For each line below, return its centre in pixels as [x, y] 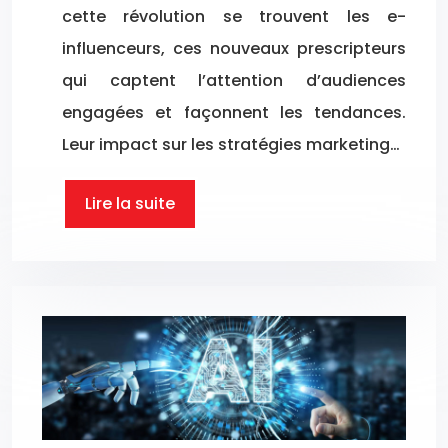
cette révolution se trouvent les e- [234, 16]
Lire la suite [130, 203]
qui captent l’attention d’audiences [234, 80]
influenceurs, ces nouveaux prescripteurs [234, 48]
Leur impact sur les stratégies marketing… [231, 144]
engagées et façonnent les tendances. [234, 112]
